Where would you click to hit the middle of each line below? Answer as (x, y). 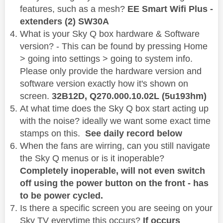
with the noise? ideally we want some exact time (115, 121)
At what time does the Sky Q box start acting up (114, 109)
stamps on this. (51, 134)
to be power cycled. (61, 196)
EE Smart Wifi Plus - (170, 9)
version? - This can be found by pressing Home (114, 47)
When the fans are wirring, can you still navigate (115, 146)
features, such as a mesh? (74, 9)
